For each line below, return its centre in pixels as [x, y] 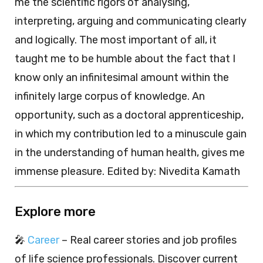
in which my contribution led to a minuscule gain [131, 134]
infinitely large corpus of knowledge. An [110, 97]
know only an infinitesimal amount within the [122, 78]
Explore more [55, 212]
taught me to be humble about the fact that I [125, 59]
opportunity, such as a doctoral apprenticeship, [129, 115]
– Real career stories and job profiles [148, 240]
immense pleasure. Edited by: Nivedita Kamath [127, 172]
